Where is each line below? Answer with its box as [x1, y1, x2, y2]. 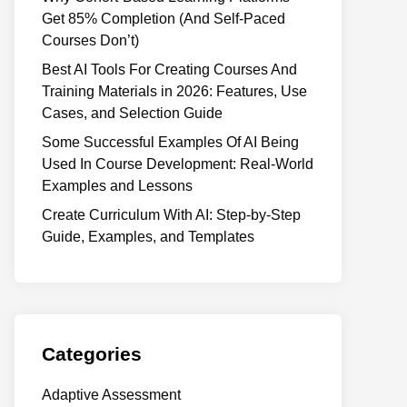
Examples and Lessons [42, 178, 193, 194]
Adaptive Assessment [42, 387, 181, 402]
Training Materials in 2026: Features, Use [42, 84, 307, 99]
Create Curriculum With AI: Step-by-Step [42, 207, 301, 223]
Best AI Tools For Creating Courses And [42, 62, 297, 77]
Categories [42, 343, 142, 364]
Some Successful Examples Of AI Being [42, 134, 299, 150]
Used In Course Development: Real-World [42, 156, 313, 172]
